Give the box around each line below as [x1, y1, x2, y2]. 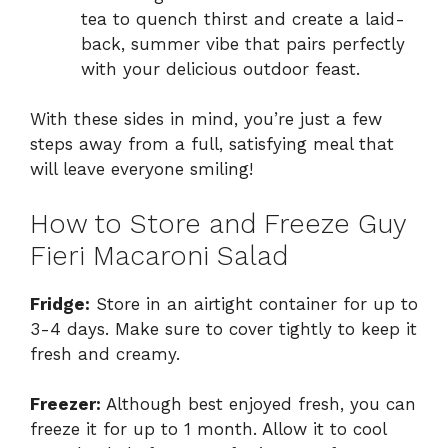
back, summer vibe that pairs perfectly [81, 33, 405, 54]
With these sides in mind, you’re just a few [30, 109, 382, 130]
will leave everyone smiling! [30, 159, 253, 180]
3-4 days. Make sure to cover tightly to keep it [30, 318, 417, 339]
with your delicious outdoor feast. [81, 58, 360, 79]
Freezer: [30, 394, 101, 415]
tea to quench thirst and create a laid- [81, 8, 405, 29]
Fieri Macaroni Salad [30, 239, 288, 272]
